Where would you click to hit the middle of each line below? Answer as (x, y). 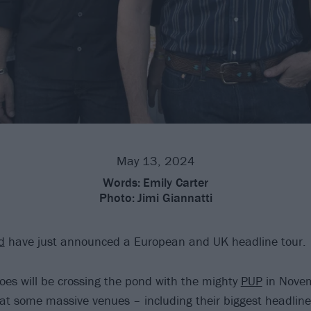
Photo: (117, 197)
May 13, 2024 (155, 160)
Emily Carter (176, 182)
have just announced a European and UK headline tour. (155, 241)
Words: (121, 182)
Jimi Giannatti (175, 197)
